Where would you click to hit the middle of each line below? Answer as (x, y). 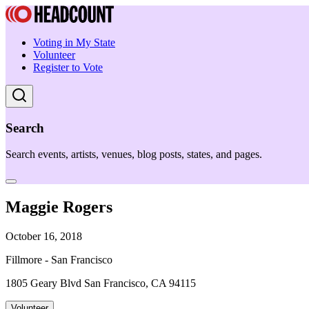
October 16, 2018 (44, 237)
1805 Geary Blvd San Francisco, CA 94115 (101, 283)
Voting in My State (74, 42)
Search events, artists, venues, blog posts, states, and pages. (134, 154)
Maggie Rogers (59, 207)
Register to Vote (68, 67)
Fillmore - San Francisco (59, 260)
